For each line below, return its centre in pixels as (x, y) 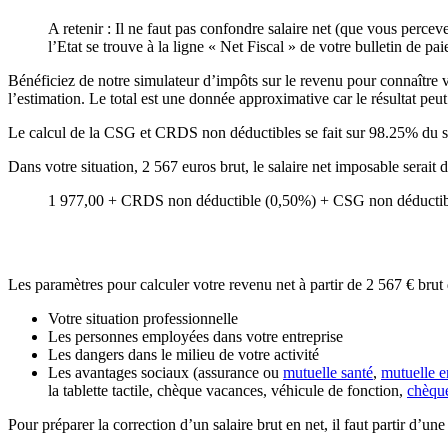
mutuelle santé (328, 373)
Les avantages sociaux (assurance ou (165, 373)
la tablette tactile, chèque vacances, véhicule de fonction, (227, 391)
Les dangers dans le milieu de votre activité (183, 355)
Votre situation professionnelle (143, 319)
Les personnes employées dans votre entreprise (195, 337)
